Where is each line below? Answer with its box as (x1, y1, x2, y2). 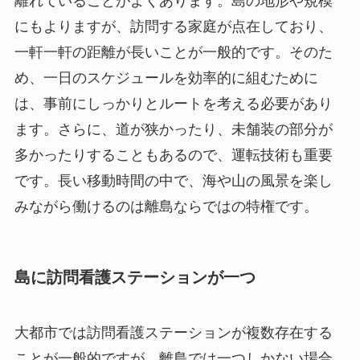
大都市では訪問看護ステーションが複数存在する (14, 325, 333, 342)
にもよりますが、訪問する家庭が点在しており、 (14, 18, 333, 35)
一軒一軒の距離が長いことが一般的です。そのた (14, 43, 333, 60)
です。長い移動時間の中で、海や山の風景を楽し (14, 172, 333, 189)
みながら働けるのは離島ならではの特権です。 (14, 198, 318, 215)
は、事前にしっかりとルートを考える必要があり (14, 95, 333, 112)
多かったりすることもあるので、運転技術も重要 (14, 146, 333, 163)
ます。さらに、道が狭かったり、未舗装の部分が (14, 121, 333, 137)
